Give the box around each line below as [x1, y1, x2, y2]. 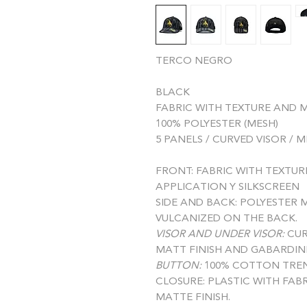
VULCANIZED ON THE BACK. [156, 214, 297, 225]
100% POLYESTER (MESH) [156, 119, 278, 130]
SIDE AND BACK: [156, 198, 240, 209]
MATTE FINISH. [156, 293, 230, 304]
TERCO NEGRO [156, 56, 232, 67]
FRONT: [156, 167, 196, 177]
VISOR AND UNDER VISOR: [156, 230, 284, 241]
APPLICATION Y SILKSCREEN [156, 182, 299, 193]
